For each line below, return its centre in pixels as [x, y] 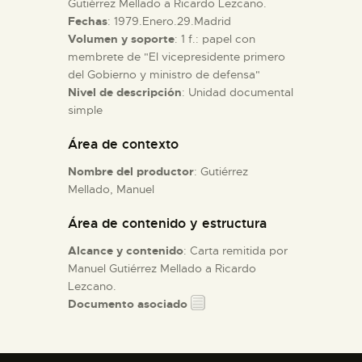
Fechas [88, 21]
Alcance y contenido [126, 250]
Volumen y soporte [121, 38]
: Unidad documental [238, 92]
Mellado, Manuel [111, 189]
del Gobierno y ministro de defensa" [164, 74]
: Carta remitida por [236, 250]
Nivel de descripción [125, 92]
